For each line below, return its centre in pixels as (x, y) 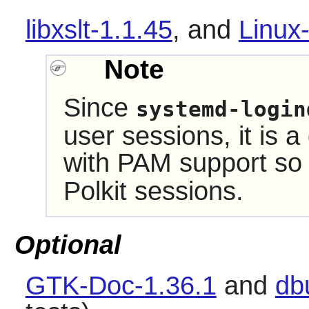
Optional (68, 245)
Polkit (95, 191)
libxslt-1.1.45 (99, 29)
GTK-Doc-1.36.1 (121, 285)
